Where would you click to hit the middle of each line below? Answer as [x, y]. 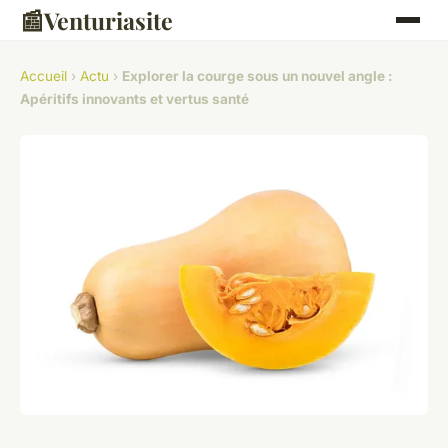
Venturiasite [108, 20]
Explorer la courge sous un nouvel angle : [257, 76]
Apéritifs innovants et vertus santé [134, 99]
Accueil [43, 76]
